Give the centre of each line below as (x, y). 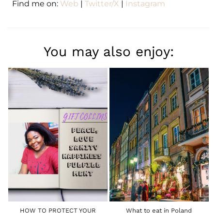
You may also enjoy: (108, 51)
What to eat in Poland (159, 210)
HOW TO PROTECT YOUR (58, 210)
